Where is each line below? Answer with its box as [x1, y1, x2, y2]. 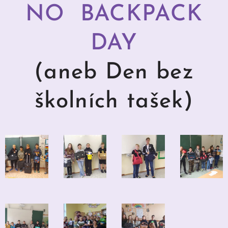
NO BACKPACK [25, 4, 203, 26]
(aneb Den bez [34, 62, 194, 84]
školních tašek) [35, 91, 193, 113]
